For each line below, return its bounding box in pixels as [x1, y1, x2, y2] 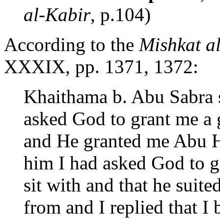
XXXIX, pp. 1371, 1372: [4, 55, 198, 77]
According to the [4, 33, 139, 55]
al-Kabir [24, 3, 90, 25]
